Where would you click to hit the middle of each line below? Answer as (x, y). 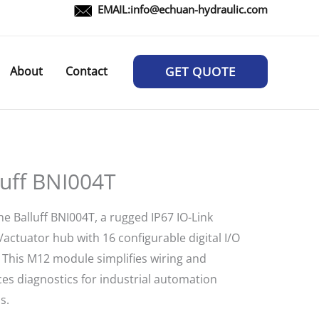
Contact (87, 71)
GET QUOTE (200, 72)
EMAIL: (114, 9)
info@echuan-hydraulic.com (199, 9)
